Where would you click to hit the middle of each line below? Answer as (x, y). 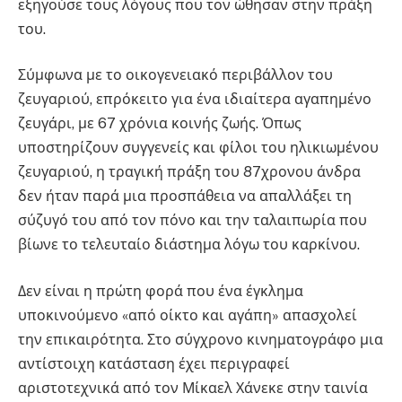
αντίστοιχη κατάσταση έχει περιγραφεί (154, 363)
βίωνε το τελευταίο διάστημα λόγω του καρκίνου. (189, 245)
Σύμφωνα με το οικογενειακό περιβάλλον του (175, 75)
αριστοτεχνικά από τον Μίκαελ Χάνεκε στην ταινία (193, 388)
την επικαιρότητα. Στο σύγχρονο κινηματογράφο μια (201, 339)
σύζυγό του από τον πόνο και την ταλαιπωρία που (192, 221)
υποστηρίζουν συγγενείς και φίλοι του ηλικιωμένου (198, 148)
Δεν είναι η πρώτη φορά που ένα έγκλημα (161, 291)
